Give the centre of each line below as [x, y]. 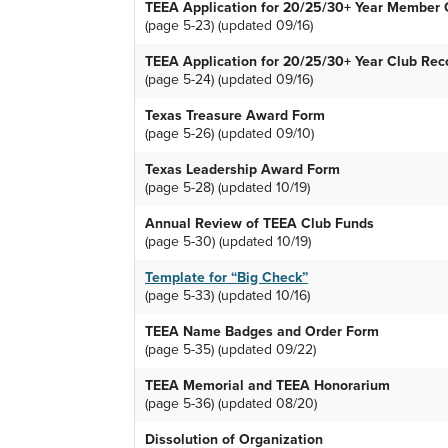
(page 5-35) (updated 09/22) [230, 350]
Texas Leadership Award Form [242, 170]
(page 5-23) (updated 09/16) [229, 26]
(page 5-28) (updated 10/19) [227, 188]
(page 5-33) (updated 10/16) [227, 296]
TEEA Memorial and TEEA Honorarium [267, 386]
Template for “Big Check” [226, 278]
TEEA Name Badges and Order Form [262, 332]
